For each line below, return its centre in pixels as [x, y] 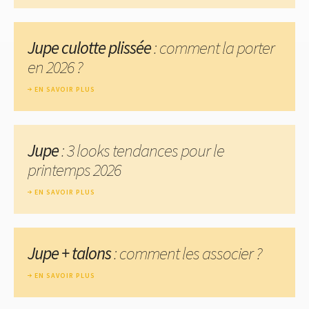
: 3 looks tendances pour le [141, 150]
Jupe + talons [69, 253]
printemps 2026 [74, 169]
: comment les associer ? [187, 253]
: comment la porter [213, 47]
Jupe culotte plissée [89, 47]
